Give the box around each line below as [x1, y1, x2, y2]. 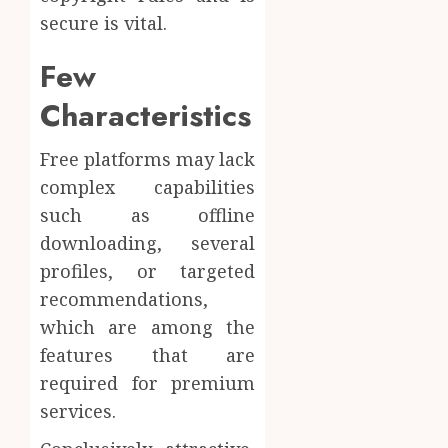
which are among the [40, 315, 256, 340]
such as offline [40, 203, 256, 228]
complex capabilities [40, 175, 256, 200]
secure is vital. [40, 11, 167, 36]
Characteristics [40, 94, 251, 138]
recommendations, [40, 287, 208, 312]
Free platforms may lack [40, 147, 256, 172]
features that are [40, 343, 256, 368]
